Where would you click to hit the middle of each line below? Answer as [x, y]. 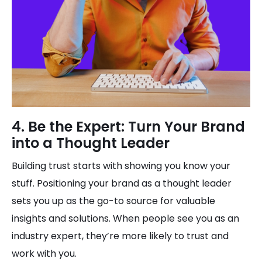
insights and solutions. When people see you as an [125, 218]
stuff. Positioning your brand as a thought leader [122, 183]
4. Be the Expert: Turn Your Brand [128, 127]
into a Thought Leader [91, 143]
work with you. [44, 254]
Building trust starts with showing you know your [121, 166]
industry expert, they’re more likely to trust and [120, 236]
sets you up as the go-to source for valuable [113, 201]
